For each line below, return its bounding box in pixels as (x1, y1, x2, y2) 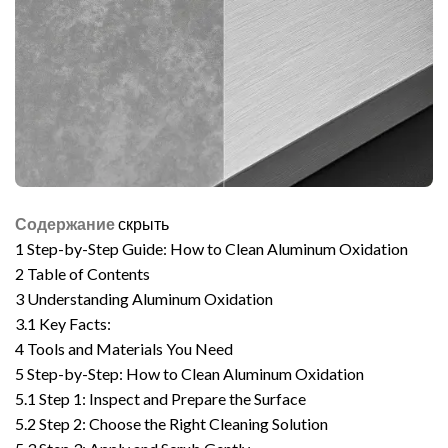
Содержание (15, 214, 115, 233)
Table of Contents (27, 264, 150, 283)
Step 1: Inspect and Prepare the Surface (39, 389, 306, 408)
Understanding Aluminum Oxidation (27, 289, 273, 308)
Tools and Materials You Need (27, 339, 233, 358)
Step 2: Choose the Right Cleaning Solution (39, 414, 328, 433)
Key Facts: (39, 314, 111, 333)
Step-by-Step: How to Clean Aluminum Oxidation (27, 364, 364, 383)
